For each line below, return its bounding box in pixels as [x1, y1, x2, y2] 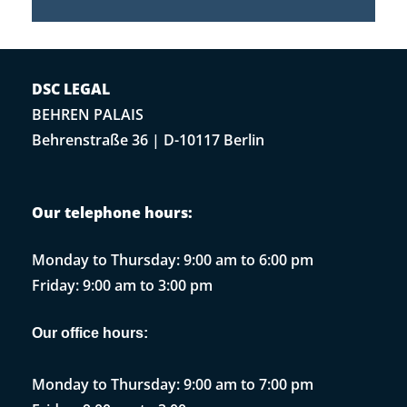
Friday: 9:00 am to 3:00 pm [32, 274, 213, 295]
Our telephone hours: [32, 202, 193, 223]
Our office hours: [32, 324, 148, 341]
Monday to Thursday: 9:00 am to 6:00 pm [32, 249, 313, 270]
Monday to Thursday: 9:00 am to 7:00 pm [32, 373, 313, 394]
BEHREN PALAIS [32, 104, 147, 124]
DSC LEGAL [32, 78, 110, 99]
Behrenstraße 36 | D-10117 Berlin [32, 129, 264, 150]
